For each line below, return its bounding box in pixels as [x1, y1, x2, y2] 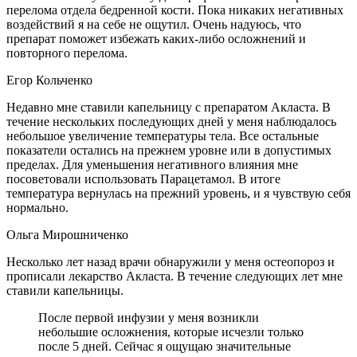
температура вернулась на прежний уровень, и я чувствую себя [6, 186, 351, 200]
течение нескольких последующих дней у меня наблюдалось [6, 114, 336, 128]
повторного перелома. [6, 45, 127, 60]
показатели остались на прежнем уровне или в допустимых [6, 143, 331, 157]
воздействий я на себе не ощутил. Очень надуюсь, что [6, 17, 301, 31]
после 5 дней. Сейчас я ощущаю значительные [38, 339, 291, 353]
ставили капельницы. [6, 283, 124, 297]
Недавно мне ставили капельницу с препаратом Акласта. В [6, 100, 331, 114]
